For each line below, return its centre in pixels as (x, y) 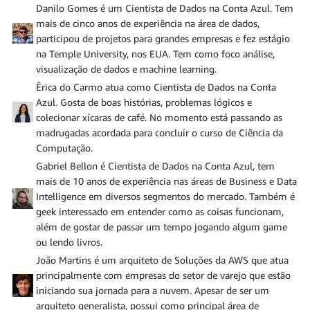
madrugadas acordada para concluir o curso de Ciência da (159, 133)
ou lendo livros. (69, 242)
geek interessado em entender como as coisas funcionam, (160, 211)
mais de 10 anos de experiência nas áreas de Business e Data (166, 181)
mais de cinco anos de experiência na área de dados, (148, 23)
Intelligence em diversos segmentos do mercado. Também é (165, 196)
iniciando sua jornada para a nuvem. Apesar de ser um (153, 290)
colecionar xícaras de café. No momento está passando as (159, 117)
